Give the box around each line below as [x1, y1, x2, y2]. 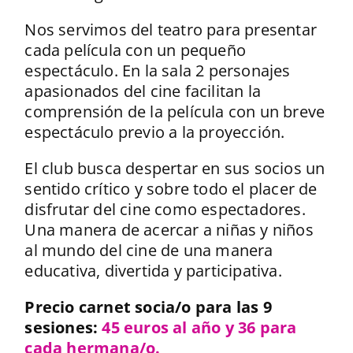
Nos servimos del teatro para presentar [24, 18, 317, 40]
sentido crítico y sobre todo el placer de [24, 177, 318, 199]
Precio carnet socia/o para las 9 [24, 295, 272, 318]
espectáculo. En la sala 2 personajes [24, 59, 291, 81]
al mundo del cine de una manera [24, 239, 273, 261]
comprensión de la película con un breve [24, 100, 325, 122]
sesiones [24, 316, 93, 338]
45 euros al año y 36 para [102, 316, 297, 338]
